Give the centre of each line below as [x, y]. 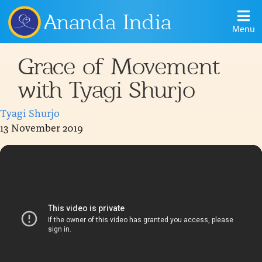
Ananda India [108, 22]
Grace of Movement [119, 66]
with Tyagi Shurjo [106, 90]
